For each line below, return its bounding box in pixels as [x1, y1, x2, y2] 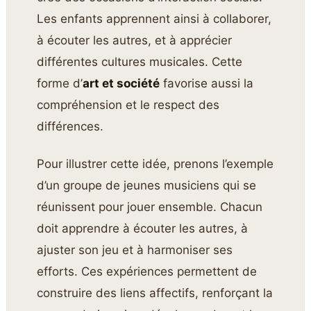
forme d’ [37, 76, 83, 91]
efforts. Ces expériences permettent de [37, 264, 258, 278]
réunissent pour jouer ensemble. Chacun [37, 199, 263, 214]
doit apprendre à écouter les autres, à [37, 221, 249, 235]
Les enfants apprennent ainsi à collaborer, [37, 12, 272, 26]
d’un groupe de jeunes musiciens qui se [37, 178, 257, 192]
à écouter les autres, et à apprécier [37, 33, 233, 48]
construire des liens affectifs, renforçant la [37, 285, 274, 300]
